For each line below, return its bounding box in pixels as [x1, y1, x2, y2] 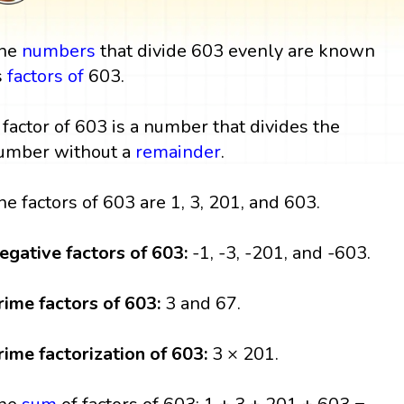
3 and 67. [165, 290, 242, 316]
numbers [22, 38, 96, 63]
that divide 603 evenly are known [96, 38, 376, 63]
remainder [135, 139, 222, 164]
